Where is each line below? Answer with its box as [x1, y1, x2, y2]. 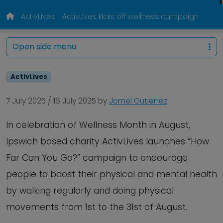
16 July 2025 [53, 96, 96, 106]
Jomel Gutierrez [109, 96, 167, 106]
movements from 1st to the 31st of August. [6, 201, 190, 213]
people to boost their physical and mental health [6, 168, 217, 180]
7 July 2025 [6, 96, 46, 106]
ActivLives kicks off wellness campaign [62, 11, 199, 21]
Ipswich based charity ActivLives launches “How [6, 135, 209, 147]
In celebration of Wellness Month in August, [6, 119, 190, 131]
